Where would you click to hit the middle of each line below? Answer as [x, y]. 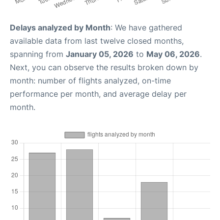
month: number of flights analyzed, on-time [90, 81]
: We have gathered [146, 27]
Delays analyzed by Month [60, 27]
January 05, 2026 [100, 54]
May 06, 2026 [173, 54]
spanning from [38, 54]
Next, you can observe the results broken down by [104, 67]
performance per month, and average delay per [98, 94]
